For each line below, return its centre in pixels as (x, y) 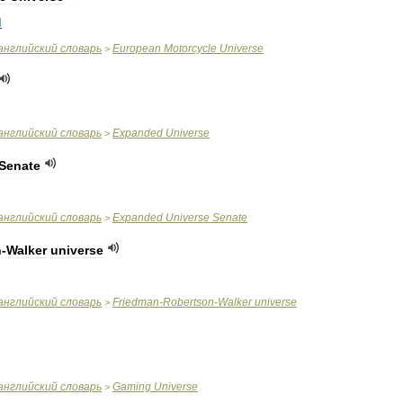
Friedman (136, 302)
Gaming (132, 387)
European (137, 49)
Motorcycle (190, 49)
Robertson (188, 302)
